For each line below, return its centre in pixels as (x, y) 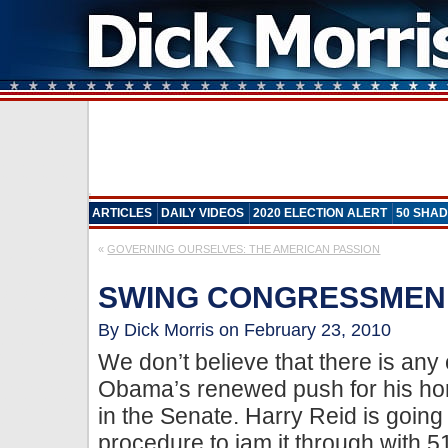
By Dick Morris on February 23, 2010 (245, 330)
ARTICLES (122, 213)
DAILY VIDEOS (203, 213)
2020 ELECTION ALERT (320, 213)
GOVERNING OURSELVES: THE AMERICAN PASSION (244, 249)
